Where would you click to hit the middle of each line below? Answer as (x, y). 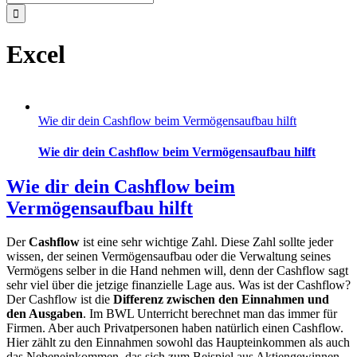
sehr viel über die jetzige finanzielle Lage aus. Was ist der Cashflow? (178, 285)
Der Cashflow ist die (60, 300)
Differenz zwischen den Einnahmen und (221, 300)
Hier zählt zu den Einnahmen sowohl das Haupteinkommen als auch (178, 343)
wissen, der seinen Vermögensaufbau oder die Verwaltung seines (169, 257)
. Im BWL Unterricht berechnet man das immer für (210, 314)
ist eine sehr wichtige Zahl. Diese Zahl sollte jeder (206, 242)
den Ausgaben (45, 314)
